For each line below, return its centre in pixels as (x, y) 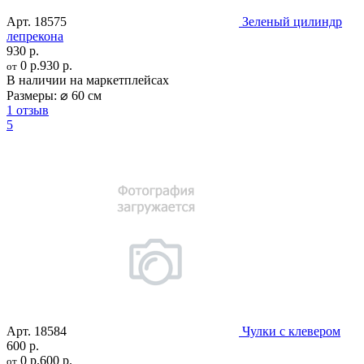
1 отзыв (28, 110)
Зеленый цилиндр (292, 21)
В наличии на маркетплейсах (88, 80)
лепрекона (35, 36)
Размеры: (32, 95)
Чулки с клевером (291, 331)
